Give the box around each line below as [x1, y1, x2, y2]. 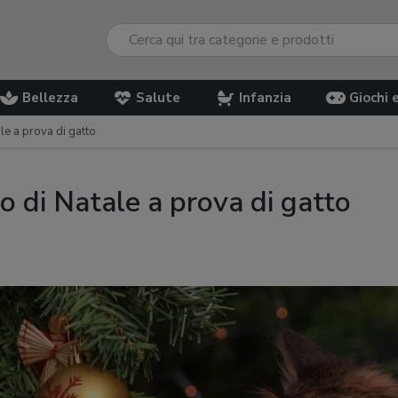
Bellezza [21, 89, 78, 107]
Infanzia [238, 89, 291, 107]
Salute [136, 89, 181, 107]
